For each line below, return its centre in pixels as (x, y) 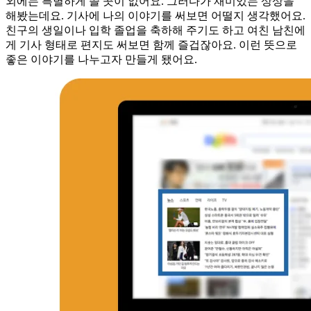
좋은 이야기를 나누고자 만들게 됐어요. (101, 59)
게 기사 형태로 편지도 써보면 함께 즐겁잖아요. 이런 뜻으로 (151, 44)
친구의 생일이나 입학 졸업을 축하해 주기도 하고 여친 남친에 (155, 30)
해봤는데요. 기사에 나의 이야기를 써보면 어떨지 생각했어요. (155, 15)
